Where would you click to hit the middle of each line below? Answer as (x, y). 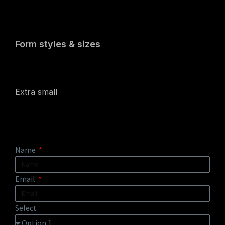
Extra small (36, 92)
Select (26, 208)
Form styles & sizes (58, 44)
